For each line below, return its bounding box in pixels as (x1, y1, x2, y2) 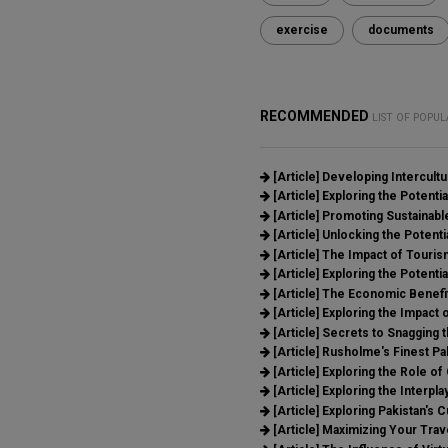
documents (367, 22, 434, 37)
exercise (275, 22, 328, 37)
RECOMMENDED (259, 107, 372, 124)
